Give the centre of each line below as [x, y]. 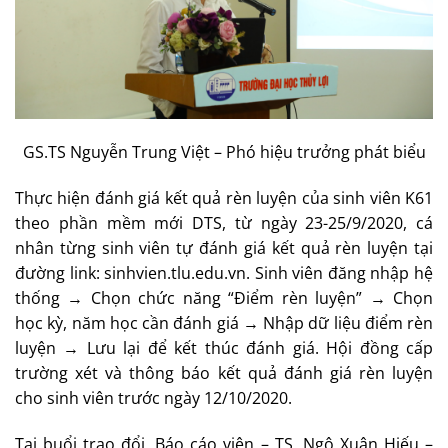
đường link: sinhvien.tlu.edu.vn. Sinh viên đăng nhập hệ [224, 272]
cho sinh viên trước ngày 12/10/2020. [153, 397]
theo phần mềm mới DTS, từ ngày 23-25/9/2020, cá [224, 222]
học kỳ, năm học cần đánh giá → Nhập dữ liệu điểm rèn [224, 322]
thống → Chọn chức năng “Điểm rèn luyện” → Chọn [224, 297]
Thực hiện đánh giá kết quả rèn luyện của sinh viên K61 [224, 197]
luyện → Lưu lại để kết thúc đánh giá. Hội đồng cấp [224, 347]
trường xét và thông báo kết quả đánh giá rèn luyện [224, 372]
